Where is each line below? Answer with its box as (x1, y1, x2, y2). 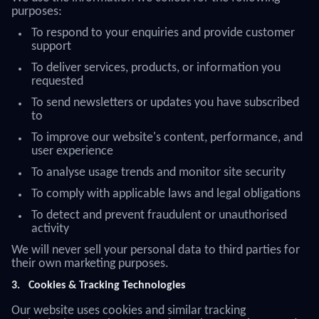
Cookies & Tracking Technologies (28, 280, 185, 291)
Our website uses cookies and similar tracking (11, 304, 246, 318)
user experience (31, 145, 113, 158)
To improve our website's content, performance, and (31, 131, 303, 145)
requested (31, 75, 83, 88)
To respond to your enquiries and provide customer (31, 26, 295, 40)
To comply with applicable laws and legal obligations (31, 187, 300, 201)
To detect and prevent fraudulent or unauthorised (31, 209, 287, 222)
